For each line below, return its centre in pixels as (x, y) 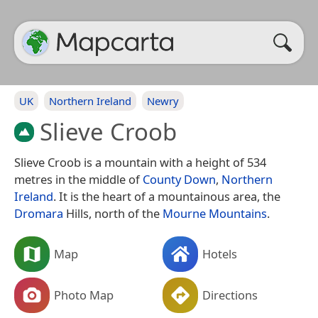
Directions (230, 295)
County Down (179, 179)
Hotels (220, 253)
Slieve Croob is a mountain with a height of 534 (140, 162)
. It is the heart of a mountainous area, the (167, 196)
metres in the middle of (78, 179)
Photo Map (84, 295)
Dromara (39, 213)
